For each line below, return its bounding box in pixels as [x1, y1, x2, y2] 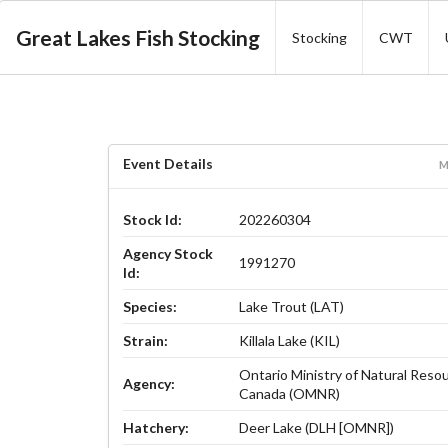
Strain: [122, 332, 168, 350]
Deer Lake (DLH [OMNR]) [239, 419, 395, 437]
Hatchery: [122, 419, 189, 437]
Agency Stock [122, 245, 213, 263]
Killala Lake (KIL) [239, 332, 341, 350]
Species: [122, 298, 177, 316]
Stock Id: [122, 211, 182, 229]
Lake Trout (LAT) [239, 298, 345, 316]
